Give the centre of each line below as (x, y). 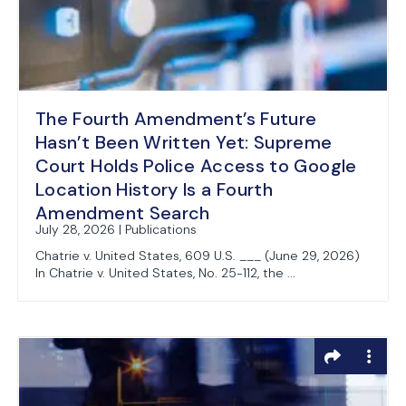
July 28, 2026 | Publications (116, 229)
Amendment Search (123, 213)
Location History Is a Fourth (155, 189)
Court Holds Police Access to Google (196, 166)
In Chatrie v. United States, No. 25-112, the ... (165, 273)
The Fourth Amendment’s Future (176, 119)
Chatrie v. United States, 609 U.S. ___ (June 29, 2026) (198, 256)
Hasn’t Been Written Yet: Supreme (184, 142)
